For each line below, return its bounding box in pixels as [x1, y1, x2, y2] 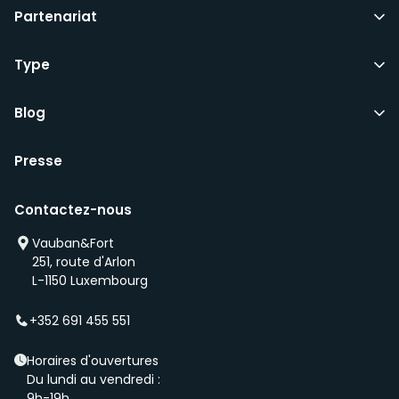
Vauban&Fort [32, 233, 114, 252]
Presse [14, 151, 62, 170]
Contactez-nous [14, 199, 132, 219]
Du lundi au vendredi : [27, 370, 160, 388]
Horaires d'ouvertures [27, 351, 159, 370]
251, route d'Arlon [32, 252, 135, 271]
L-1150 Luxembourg [32, 271, 148, 289]
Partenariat [14, 6, 97, 26]
